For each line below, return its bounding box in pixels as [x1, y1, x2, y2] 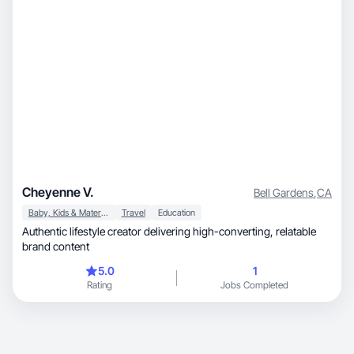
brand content [22, 239, 89, 253]
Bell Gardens [254, 185, 314, 199]
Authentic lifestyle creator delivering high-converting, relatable [22, 224, 276, 238]
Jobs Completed [220, 279, 288, 291]
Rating [87, 279, 112, 291]
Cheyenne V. [22, 184, 94, 200]
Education [157, 207, 195, 218]
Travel [121, 207, 145, 218]
